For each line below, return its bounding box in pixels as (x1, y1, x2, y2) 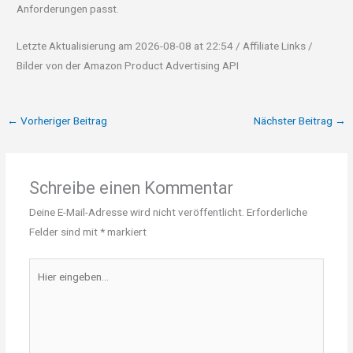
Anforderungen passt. (17, 2, 120, 16)
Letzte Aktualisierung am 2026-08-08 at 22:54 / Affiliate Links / (17, 39, 314, 53)
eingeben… (28, 280, 78, 293)
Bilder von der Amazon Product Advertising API (17, 59, 240, 72)
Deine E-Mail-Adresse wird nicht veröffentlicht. (28, 206, 244, 219)
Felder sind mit (28, 225, 100, 239)
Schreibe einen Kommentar (28, 178, 233, 199)
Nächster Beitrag (253, 114, 335, 128)
